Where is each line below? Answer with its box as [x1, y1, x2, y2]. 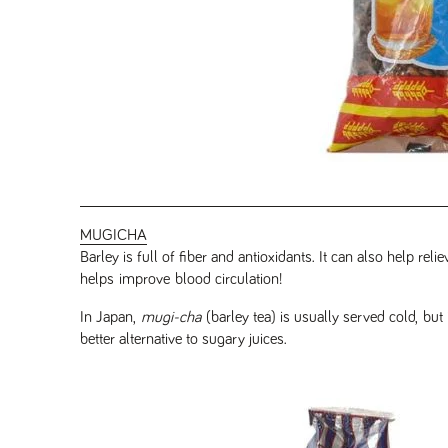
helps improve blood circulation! [80, 270, 283, 287]
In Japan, [80, 308, 142, 325]
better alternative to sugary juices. [80, 330, 288, 347]
